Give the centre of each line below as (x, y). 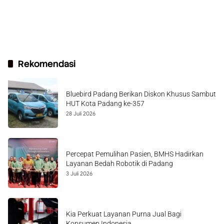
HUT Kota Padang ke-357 (105, 103)
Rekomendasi (47, 64)
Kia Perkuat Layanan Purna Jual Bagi (124, 214)
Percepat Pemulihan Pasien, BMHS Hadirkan (135, 154)
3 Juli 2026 (79, 173)
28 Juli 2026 (81, 113)
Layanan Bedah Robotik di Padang (119, 163)
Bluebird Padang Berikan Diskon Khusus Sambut (141, 94)
